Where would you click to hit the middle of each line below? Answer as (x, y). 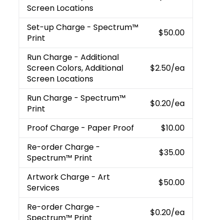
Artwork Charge (59, 177)
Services (43, 188)
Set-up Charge (57, 27)
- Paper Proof (108, 128)
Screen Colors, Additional (75, 68)
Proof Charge (54, 128)
